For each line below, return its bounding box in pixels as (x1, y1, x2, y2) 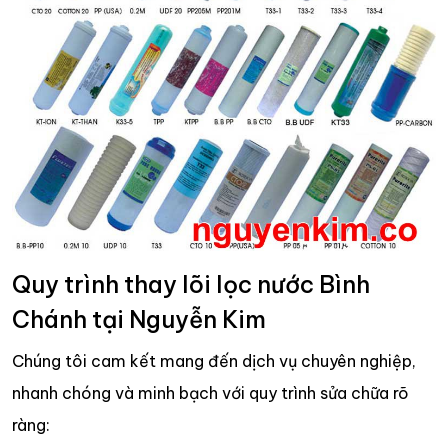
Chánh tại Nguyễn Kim (12, 304, 266, 334)
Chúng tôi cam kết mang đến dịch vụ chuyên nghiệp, (12, 350, 416, 371)
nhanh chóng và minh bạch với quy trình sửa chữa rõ (12, 382, 409, 403)
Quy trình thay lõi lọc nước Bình (12, 269, 370, 299)
